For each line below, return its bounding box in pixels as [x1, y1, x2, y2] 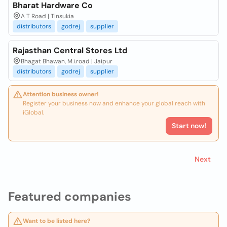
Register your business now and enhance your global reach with [23, 99, 205, 107]
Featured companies [8, 188, 131, 204]
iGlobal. [23, 108, 44, 117]
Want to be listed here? [23, 217, 91, 225]
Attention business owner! [23, 90, 99, 98]
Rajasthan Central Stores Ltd [13, 45, 127, 56]
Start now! [172, 121, 206, 130]
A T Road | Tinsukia [21, 12, 74, 20]
